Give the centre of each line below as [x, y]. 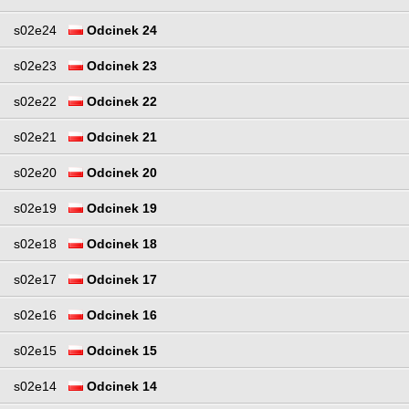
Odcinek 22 [120, 102]
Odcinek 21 [120, 137]
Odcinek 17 [120, 280]
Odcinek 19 [120, 209]
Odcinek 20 [120, 173]
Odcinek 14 [120, 387]
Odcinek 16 [120, 315]
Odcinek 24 [120, 31]
